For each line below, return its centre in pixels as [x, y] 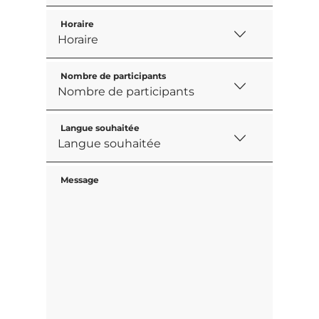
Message [79, 179]
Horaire [77, 23]
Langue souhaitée [100, 127]
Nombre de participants [113, 75]
